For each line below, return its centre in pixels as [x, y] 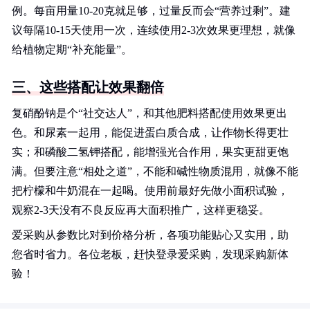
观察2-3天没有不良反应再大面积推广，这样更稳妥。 [141, 210]
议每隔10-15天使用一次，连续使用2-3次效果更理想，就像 [154, 30]
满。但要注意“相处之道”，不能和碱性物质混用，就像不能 [155, 171]
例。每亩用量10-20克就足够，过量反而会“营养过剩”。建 [151, 11]
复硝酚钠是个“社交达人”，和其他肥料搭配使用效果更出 [149, 113]
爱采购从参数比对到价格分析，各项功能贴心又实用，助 [150, 235]
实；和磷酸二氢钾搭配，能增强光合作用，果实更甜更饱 [150, 152]
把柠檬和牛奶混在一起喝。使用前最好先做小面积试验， [150, 191]
